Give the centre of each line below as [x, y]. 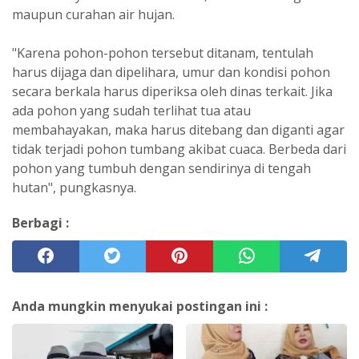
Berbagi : [40, 223]
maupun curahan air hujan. [93, 14]
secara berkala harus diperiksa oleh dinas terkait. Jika [172, 91]
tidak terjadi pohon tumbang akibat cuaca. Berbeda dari [179, 149]
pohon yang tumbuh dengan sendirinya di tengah [161, 168]
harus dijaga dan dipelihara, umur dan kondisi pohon [171, 72]
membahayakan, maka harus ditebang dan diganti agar [178, 130]
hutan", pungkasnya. [74, 188]
